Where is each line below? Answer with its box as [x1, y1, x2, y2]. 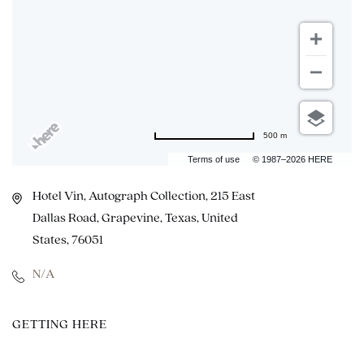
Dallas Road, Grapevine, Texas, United [32, 212, 238, 225]
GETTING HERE [12, 318, 107, 331]
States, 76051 [32, 234, 103, 247]
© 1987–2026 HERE [253, 154, 332, 164]
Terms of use [188, 154, 240, 164]
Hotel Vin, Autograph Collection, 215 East [32, 190, 255, 203]
